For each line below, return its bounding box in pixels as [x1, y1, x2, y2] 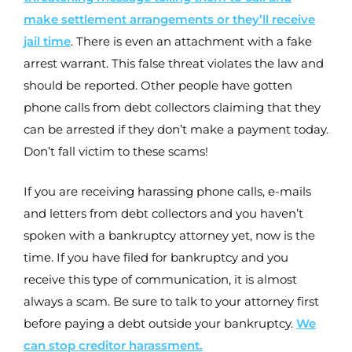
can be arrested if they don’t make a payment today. [24, 122, 328, 137]
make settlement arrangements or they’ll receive [24, 12, 315, 27]
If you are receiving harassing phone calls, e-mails [24, 183, 311, 199]
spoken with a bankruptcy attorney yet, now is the [24, 227, 315, 243]
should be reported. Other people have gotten [24, 78, 292, 93]
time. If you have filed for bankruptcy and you [24, 249, 288, 265]
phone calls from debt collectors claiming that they [24, 100, 321, 115]
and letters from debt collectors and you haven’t [24, 205, 303, 221]
